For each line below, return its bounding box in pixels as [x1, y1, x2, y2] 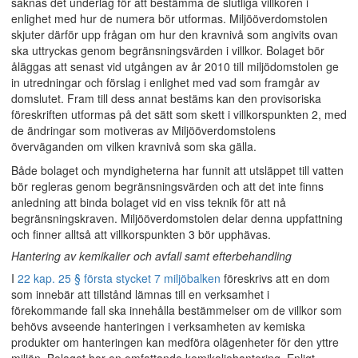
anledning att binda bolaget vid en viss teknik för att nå [11, 194, 286, 210]
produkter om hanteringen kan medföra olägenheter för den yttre [11, 334, 339, 350]
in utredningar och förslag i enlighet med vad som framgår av [11, 74, 320, 90]
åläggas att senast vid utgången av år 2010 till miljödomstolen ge [11, 58, 339, 74]
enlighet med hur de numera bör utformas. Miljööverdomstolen [11, 10, 328, 26]
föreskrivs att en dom [221, 270, 330, 286]
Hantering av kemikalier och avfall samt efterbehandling [11, 248, 292, 264]
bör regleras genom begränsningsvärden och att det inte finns [11, 178, 324, 194]
